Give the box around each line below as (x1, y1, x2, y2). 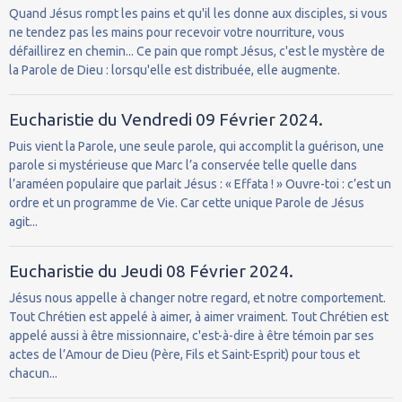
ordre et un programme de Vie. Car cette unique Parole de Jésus (9, 195, 364, 210)
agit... (9, 214, 38, 229)
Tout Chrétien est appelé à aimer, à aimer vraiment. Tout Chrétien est (9, 309, 389, 324)
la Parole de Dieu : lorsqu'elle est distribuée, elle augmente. (9, 62, 340, 77)
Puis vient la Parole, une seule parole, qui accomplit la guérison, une (9, 138, 384, 153)
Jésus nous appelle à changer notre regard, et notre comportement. (9, 290, 386, 305)
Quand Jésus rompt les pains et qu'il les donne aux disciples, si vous (9, 5, 388, 21)
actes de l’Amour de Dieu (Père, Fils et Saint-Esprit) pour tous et (9, 346, 360, 362)
